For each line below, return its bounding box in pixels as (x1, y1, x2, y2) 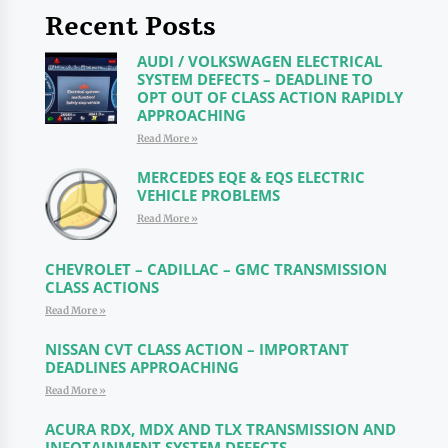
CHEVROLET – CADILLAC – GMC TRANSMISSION (44, 258, 387, 279)
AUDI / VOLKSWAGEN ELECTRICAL (136, 51, 382, 71)
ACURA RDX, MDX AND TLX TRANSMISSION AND (44, 418, 396, 439)
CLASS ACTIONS (44, 276, 159, 297)
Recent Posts (44, 10, 216, 44)
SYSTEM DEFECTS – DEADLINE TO (136, 69, 373, 89)
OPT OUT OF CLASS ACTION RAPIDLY (136, 87, 403, 107)
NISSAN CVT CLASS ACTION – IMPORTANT (44, 338, 349, 359)
